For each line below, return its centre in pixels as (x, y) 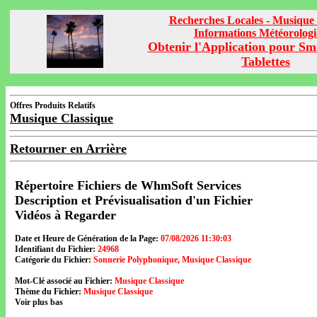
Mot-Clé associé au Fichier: (64, 281)
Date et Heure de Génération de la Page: (87, 238)
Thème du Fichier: (48, 292)
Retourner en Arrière (68, 149)
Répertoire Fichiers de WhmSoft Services (128, 185)
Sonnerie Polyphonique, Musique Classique (172, 260)
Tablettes (266, 62)
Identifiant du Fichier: (55, 249)
